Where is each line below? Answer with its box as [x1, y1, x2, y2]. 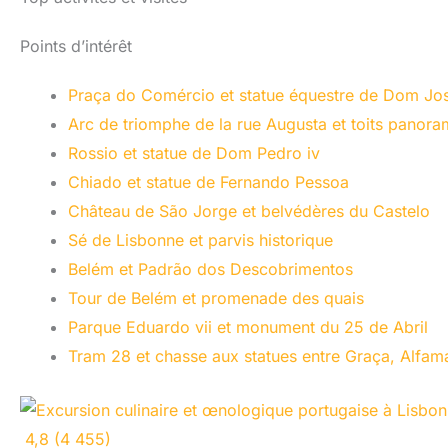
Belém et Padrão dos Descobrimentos [68, 258, 353, 279]
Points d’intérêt [20, 35, 132, 56]
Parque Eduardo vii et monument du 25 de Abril [68, 316, 428, 337]
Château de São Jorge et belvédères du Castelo [68, 200, 430, 221]
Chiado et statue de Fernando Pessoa [68, 171, 349, 192]
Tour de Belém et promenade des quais [68, 287, 364, 308]
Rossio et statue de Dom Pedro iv [68, 142, 320, 163]
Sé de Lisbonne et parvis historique [68, 229, 333, 250]
